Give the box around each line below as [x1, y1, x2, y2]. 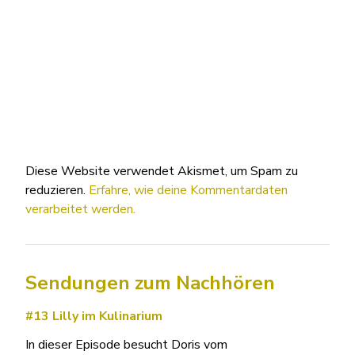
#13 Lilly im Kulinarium [25, 307, 162, 325]
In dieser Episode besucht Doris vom [25, 335, 227, 353]
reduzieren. [25, 181, 89, 199]
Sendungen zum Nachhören [25, 269, 275, 296]
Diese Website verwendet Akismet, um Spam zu [25, 162, 298, 180]
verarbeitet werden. [25, 200, 136, 218]
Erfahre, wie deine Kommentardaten [89, 181, 288, 199]
